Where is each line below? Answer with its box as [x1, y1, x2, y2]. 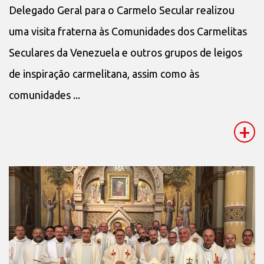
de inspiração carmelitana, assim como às [9, 67, 199, 80]
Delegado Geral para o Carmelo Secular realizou [9, 4, 235, 16]
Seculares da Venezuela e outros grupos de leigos [9, 46, 242, 58]
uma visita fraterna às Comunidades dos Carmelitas [9, 25, 247, 37]
